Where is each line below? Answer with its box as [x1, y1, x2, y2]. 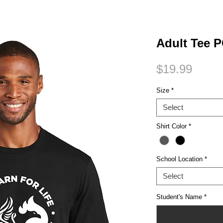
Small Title [36, 17, 79, 29]
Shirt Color [156, 122, 187, 130]
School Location [156, 155, 203, 163]
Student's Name [156, 193, 202, 201]
